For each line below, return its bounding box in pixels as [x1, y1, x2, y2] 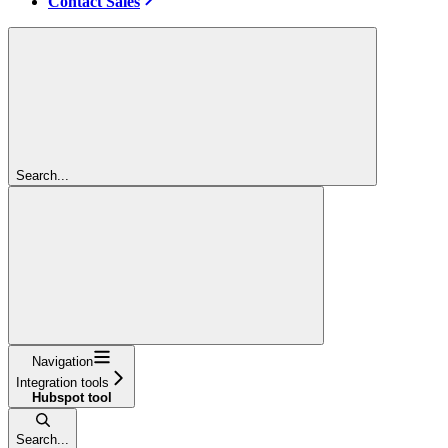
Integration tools [16, 374, 109, 390]
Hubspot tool [31, 389, 112, 405]
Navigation [32, 353, 93, 369]
